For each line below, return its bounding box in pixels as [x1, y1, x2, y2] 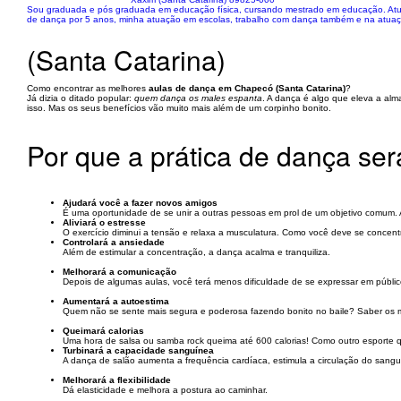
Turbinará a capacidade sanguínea [63, 346, 214, 355]
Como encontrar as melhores [27, 83, 149, 93]
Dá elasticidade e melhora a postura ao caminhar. [63, 385, 268, 395]
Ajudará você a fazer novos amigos [63, 198, 218, 208]
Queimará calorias [63, 326, 144, 336]
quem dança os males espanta [134, 93, 262, 103]
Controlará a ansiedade [63, 237, 165, 247]
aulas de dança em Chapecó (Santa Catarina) [149, 83, 346, 93]
